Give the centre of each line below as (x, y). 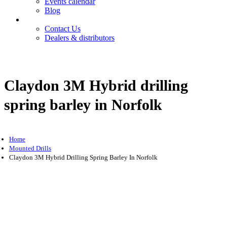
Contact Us (63, 29)
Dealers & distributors (80, 38)
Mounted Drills (30, 148)
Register (48, 56)
